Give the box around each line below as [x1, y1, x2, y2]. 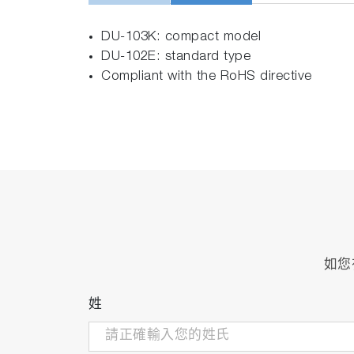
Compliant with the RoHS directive [101, 70, 312, 85]
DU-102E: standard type [101, 51, 250, 65]
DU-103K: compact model [101, 31, 261, 45]
